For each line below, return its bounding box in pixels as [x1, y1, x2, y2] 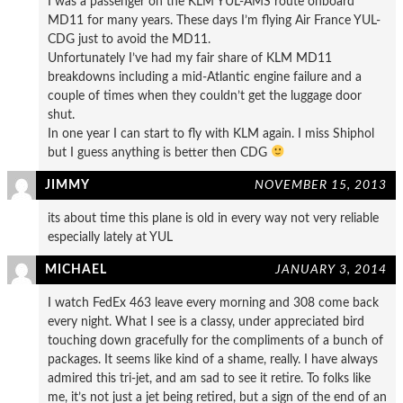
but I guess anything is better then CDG [48, 145, 271, 159]
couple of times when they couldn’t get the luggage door [48, 88, 362, 103]
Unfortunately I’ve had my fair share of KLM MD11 [48, 50, 332, 65]
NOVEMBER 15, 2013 [255, 177, 387, 192]
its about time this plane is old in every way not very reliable [48, 210, 379, 225]
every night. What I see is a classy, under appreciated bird [48, 314, 364, 328]
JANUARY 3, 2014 [275, 262, 387, 276]
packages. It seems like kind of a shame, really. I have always [48, 352, 378, 366]
